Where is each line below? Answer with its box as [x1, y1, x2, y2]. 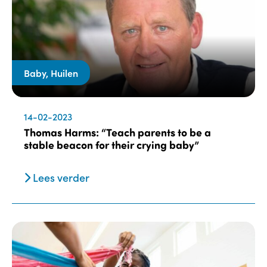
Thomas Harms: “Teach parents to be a [24, 125, 211, 139]
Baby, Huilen [24, 66, 78, 79]
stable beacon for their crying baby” [24, 137, 199, 152]
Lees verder [30, 169, 89, 185]
